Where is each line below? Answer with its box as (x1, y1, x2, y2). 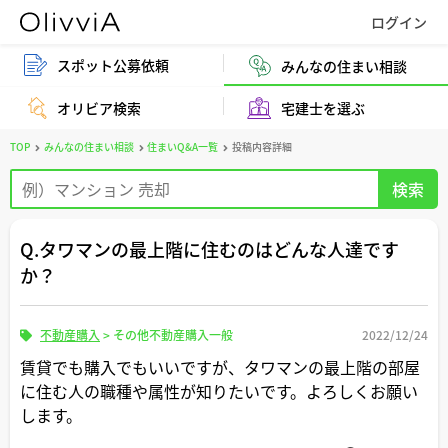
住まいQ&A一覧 (147, 139, 219, 154)
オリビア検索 (57, 98, 142, 118)
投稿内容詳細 (231, 139, 292, 154)
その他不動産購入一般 (113, 326, 233, 343)
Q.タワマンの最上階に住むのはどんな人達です (20, 236, 399, 262)
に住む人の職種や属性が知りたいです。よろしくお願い (20, 379, 418, 403)
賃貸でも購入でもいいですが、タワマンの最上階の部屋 (20, 355, 420, 379)
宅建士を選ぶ (281, 98, 366, 118)
